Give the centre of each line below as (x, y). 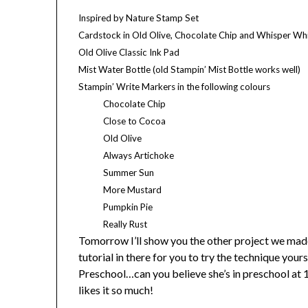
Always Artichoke (139, 155)
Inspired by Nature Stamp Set (139, 18)
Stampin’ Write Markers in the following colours (175, 86)
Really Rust (125, 224)
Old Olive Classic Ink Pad (129, 52)
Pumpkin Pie (128, 207)
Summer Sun (129, 172)
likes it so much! (116, 289)
